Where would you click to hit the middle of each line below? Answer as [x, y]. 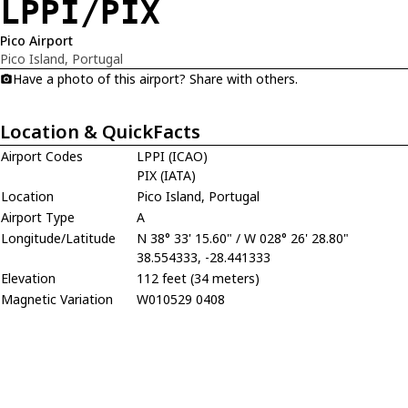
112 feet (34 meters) [198, 278]
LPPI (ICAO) [172, 156]
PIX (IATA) [166, 175]
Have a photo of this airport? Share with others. [155, 79]
